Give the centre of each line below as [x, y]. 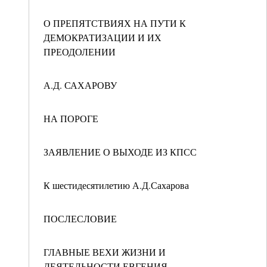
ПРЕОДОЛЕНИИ [80, 52]
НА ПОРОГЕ [71, 118]
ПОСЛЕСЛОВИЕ [80, 218]
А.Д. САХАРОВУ [80, 85]
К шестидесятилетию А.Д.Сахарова [116, 185]
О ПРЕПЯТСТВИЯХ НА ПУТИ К [115, 23]
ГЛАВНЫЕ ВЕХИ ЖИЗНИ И [105, 252]
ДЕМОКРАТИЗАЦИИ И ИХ [103, 37]
